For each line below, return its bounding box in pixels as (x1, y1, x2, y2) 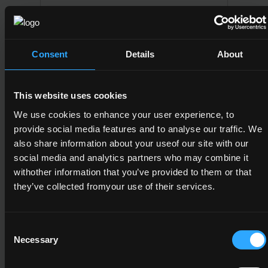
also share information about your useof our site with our (14, 138, 249, 148)
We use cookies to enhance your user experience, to (14, 109, 234, 120)
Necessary (14, 234, 58, 245)
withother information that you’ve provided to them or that (14, 166, 251, 177)
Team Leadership (134, 9, 200, 21)
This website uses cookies (14, 90, 127, 100)
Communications (134, 136, 197, 148)
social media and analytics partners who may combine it (14, 152, 248, 163)
